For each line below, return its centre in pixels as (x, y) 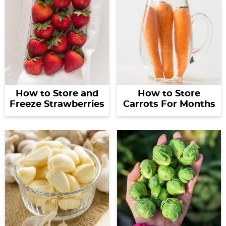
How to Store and (57, 94)
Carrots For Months (169, 104)
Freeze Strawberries (57, 104)
